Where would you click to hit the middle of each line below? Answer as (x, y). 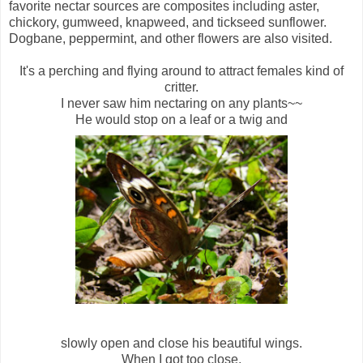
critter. (181, 87)
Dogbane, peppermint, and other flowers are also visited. (171, 38)
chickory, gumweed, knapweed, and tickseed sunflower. (168, 22)
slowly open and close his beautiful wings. (181, 343)
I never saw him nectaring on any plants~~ (181, 103)
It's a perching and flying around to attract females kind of (181, 70)
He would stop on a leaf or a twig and (181, 119)
